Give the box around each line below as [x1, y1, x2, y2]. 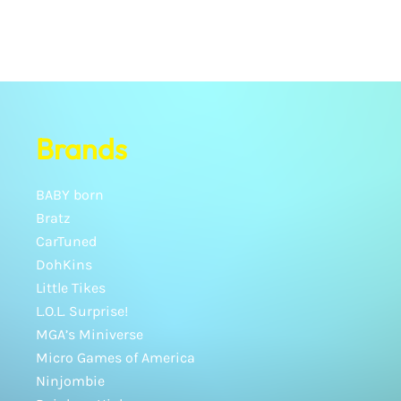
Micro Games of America [36, 349, 195, 366]
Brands [36, 131, 127, 166]
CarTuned [36, 233, 97, 250]
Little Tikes [36, 279, 106, 296]
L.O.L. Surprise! [36, 303, 128, 320]
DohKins [36, 256, 92, 273]
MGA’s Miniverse [36, 326, 143, 343]
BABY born [36, 186, 104, 203]
